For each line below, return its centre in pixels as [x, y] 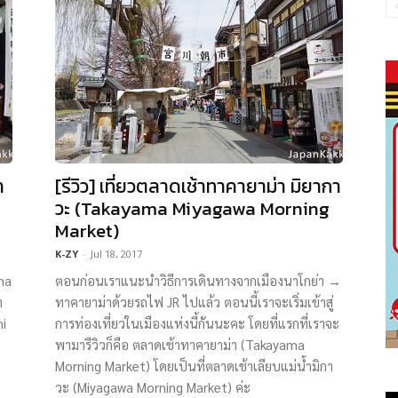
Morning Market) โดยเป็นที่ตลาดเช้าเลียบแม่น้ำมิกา [194, 366]
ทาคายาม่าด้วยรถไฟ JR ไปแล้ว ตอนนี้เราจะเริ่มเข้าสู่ [194, 302]
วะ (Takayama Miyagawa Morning [192, 208]
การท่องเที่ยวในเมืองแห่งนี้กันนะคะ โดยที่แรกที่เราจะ [197, 323]
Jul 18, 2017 [116, 254]
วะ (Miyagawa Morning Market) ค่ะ [153, 387]
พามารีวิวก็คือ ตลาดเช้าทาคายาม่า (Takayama [180, 344]
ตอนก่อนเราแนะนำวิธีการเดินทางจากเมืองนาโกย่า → [198, 280]
